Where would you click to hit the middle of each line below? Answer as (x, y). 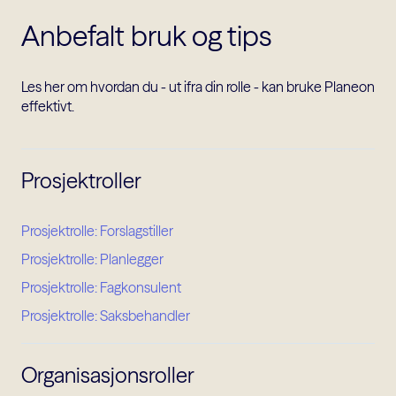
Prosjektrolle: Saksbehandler (106, 316)
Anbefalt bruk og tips (146, 35)
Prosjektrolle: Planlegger (92, 259)
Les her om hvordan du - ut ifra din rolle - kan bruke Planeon (198, 87)
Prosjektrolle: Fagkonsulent (101, 288)
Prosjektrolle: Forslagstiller (97, 231)
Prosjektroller (81, 181)
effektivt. (48, 107)
